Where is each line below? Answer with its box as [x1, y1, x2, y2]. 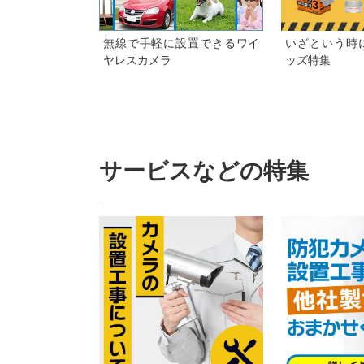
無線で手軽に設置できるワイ [103, 36, 260, 50]
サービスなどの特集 [99, 158, 309, 184]
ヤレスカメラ [103, 53, 171, 67]
